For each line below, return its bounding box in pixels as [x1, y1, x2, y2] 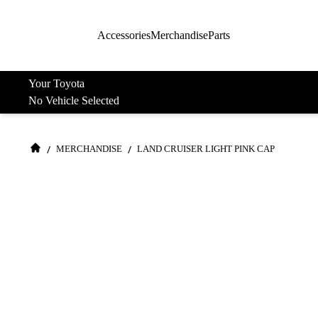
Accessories [97, 29, 150, 41]
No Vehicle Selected [28, 94, 119, 106]
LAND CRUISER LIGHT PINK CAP [137, 144, 275, 154]
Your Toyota [28, 77, 84, 89]
